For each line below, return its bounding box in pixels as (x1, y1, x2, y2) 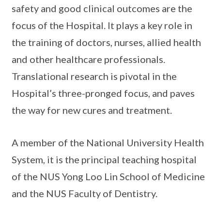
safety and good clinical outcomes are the (12, 2, 192, 15)
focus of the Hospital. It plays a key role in (12, 19, 192, 31)
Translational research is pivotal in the (12, 70, 177, 82)
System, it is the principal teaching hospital (12, 154, 197, 166)
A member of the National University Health (12, 137, 204, 149)
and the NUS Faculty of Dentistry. (12, 187, 157, 200)
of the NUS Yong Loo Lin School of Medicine (12, 170, 205, 183)
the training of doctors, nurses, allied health (12, 36, 201, 48)
